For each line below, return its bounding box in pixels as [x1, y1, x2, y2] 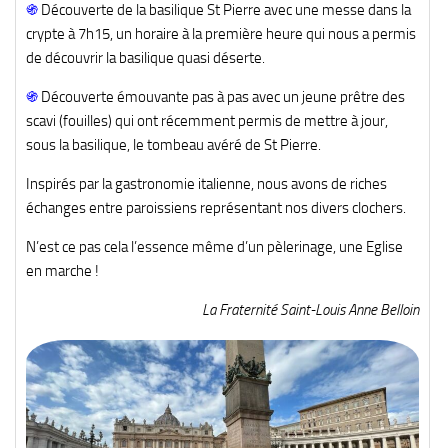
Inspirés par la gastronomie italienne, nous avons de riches [26, 175, 387, 194]
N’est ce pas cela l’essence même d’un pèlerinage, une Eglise [26, 238, 403, 257]
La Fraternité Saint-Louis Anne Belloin [202, 301, 419, 320]
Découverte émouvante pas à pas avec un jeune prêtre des [41, 88, 405, 107]
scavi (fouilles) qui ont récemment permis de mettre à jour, [26, 112, 388, 131]
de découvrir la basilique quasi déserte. [26, 49, 265, 68]
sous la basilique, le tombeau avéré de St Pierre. [26, 136, 321, 155]
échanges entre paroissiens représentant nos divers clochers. [26, 199, 406, 218]
